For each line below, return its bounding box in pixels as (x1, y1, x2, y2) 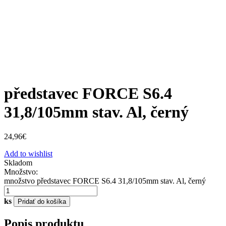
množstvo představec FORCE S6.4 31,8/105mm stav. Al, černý (4, 177, 206, 186)
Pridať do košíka (18, 198, 66, 206)
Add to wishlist (4, 149, 52, 158)
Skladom (4, 158, 32, 167)
